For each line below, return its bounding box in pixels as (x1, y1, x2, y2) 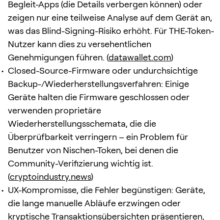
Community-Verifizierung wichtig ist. (8, 158, 153, 168)
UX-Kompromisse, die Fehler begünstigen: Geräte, (8, 184, 205, 195)
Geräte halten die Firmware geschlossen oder (8, 91, 190, 102)
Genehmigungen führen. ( (8, 52, 109, 62)
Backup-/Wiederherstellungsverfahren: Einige (8, 78, 189, 89)
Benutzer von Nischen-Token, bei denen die (8, 144, 178, 155)
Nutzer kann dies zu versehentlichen (8, 38, 151, 49)
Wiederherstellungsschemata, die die (8, 118, 156, 129)
